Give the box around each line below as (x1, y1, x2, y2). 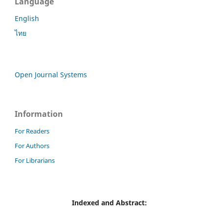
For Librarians (15, 155, 55, 165)
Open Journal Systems (15, 70, 87, 79)
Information (15, 109, 63, 119)
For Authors (15, 141, 49, 150)
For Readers (15, 126, 49, 135)
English (15, 14, 39, 23)
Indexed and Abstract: (72, 197, 147, 207)
